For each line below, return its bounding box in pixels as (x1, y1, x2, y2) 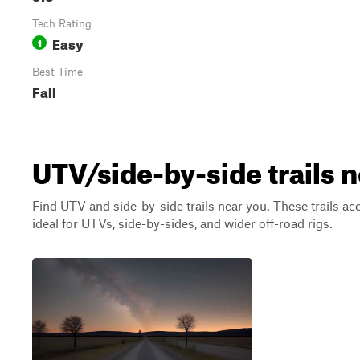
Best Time (32, 65, 83, 78)
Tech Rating (32, 17, 92, 30)
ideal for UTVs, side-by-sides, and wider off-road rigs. (32, 215, 333, 231)
